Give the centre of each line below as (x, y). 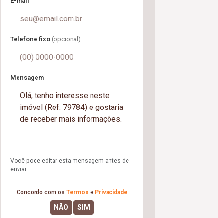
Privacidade (111, 192)
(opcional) (66, 39)
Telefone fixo (31, 39)
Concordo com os (41, 192)
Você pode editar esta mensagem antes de (70, 161)
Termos (77, 192)
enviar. (19, 169)
